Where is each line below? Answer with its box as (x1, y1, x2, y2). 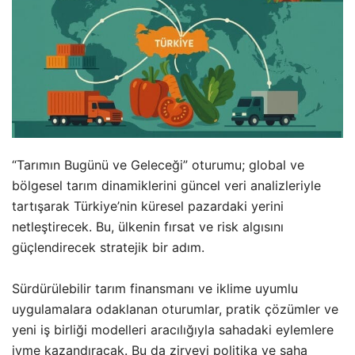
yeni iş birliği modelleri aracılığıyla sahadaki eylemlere (12, 321, 334, 338)
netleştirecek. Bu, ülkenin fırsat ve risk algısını (12, 218, 284, 235)
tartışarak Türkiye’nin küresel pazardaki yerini (12, 197, 284, 214)
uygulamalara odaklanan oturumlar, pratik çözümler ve (12, 300, 338, 317)
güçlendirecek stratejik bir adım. (12, 239, 204, 255)
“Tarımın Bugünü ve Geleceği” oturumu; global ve (12, 156, 304, 173)
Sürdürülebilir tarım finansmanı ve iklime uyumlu (12, 280, 298, 296)
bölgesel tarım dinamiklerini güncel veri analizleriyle (12, 177, 321, 193)
